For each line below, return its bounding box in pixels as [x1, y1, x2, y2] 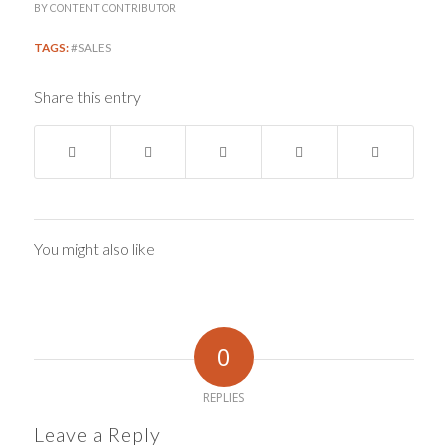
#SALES [70, 39, 111, 54]
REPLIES [203, 388, 245, 406]
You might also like [33, 238, 155, 258]
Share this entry [33, 86, 141, 106]
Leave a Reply [33, 421, 161, 446]
